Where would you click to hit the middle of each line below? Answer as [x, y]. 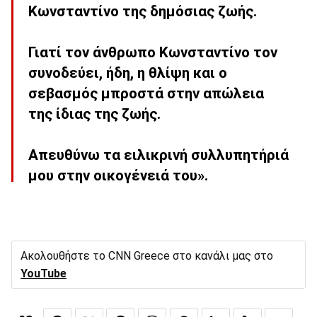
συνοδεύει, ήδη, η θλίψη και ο [128, 73]
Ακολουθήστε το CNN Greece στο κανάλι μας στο [147, 256]
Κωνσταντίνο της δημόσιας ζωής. [143, 11]
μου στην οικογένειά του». [118, 175]
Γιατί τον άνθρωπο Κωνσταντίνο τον [153, 52]
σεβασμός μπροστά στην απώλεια [146, 93]
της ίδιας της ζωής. [94, 114]
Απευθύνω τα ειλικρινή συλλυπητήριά [158, 155]
